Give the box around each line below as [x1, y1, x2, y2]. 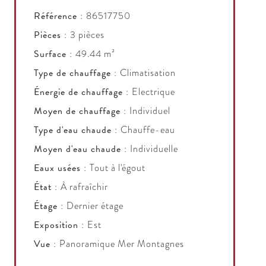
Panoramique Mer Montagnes [59, 237, 184, 251]
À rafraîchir [61, 180, 108, 194]
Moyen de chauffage [34, 104, 123, 118]
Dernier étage [66, 199, 123, 213]
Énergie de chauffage [34, 85, 126, 99]
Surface [34, 47, 69, 61]
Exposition [34, 218, 81, 232]
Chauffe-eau [121, 123, 175, 137]
